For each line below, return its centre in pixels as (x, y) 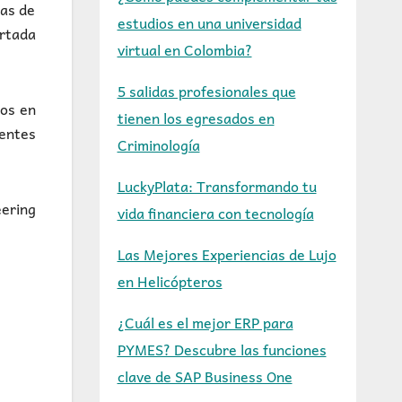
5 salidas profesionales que (206, 91)
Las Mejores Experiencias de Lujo (227, 254)
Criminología (158, 144)
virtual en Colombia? (184, 49)
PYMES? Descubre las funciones (222, 349)
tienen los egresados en (196, 118)
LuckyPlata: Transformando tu (217, 186)
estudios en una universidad (209, 22)
